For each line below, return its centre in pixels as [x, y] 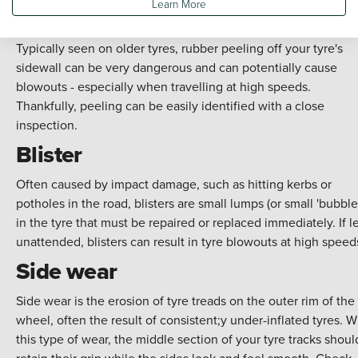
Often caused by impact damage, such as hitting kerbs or [174, 183]
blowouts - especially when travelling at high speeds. [163, 86]
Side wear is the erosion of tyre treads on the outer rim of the [185, 300]
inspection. [47, 124]
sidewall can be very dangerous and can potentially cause [177, 67]
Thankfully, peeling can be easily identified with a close [170, 105]
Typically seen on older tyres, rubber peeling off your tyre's [179, 48]
